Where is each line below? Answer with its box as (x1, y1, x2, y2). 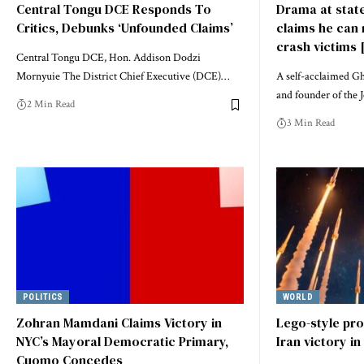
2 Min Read (27, 97, 75, 112)
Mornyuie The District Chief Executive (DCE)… (16, 69, 229, 84)
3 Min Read (287, 116, 335, 131)
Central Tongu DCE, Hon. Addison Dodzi (16, 50, 201, 66)
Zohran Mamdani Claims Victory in (16, 314, 222, 332)
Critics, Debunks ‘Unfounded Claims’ (16, 19, 233, 37)
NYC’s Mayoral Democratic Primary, (16, 332, 228, 351)
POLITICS (22, 291, 63, 302)
